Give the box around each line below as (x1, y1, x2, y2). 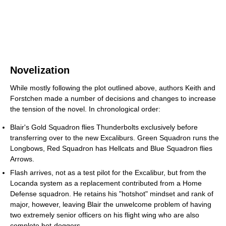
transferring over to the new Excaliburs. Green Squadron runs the (10, 133, 219, 142)
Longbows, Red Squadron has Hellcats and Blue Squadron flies (10, 144, 212, 152)
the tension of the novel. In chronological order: (10, 104, 160, 113)
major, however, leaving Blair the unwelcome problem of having (10, 200, 211, 208)
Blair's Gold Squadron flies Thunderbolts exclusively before (10, 123, 198, 131)
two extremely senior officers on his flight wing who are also (10, 210, 199, 219)
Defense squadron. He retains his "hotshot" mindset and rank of (10, 189, 213, 198)
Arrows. (10, 154, 34, 163)
